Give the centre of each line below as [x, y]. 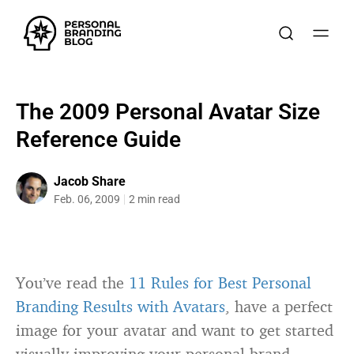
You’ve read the [72, 282]
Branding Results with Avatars [121, 306]
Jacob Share [90, 181]
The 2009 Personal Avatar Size [168, 112]
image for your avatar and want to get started [175, 330]
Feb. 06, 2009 [87, 199]
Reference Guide [98, 139]
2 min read [154, 199]
